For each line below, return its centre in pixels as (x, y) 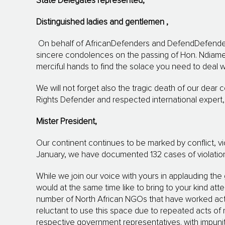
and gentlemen (138, 23)
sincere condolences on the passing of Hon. (118, 56)
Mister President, (67, 122)
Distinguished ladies (73, 23)
